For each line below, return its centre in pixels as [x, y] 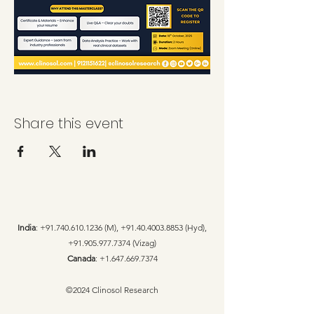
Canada [81, 258]
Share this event [69, 123]
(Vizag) [143, 243]
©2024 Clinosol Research [112, 290]
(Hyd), [195, 227]
